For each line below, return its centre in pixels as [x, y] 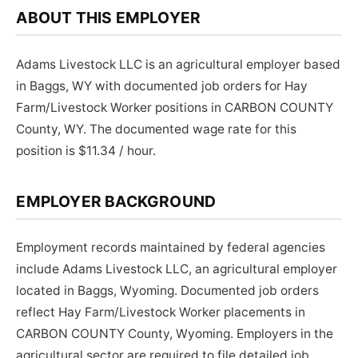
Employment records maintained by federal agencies [171, 248]
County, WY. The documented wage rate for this [157, 129]
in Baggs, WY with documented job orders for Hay [162, 86]
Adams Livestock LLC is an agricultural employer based [179, 64]
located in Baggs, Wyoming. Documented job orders [168, 291]
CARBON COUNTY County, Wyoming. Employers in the [175, 334]
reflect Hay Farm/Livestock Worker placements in [161, 312]
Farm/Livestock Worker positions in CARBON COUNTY [175, 107]
